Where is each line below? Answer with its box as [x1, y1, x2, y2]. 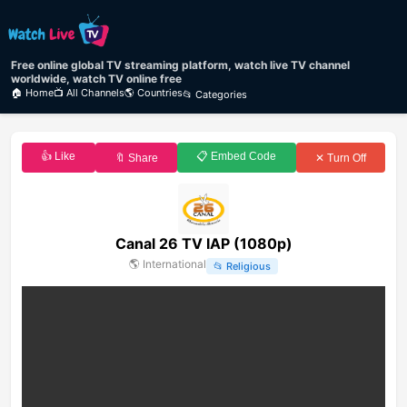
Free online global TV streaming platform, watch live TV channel [11, 58, 350, 73]
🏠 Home [11, 86, 54, 100]
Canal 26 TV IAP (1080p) [114, 234, 293, 253]
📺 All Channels [54, 86, 124, 100]
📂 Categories [183, 87, 247, 101]
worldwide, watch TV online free [11, 72, 182, 86]
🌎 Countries [124, 86, 183, 100]
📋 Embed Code [196, 150, 277, 164]
